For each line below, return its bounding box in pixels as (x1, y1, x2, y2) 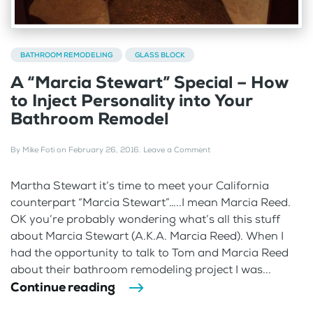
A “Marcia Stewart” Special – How (10, 71, 288, 94)
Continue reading (10, 278, 115, 296)
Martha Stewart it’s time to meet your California (10, 177, 269, 193)
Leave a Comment (143, 144, 210, 155)
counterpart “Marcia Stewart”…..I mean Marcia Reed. (10, 194, 291, 210)
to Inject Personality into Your (10, 89, 252, 112)
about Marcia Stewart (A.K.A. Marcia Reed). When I (10, 228, 284, 243)
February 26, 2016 (68, 144, 139, 155)
